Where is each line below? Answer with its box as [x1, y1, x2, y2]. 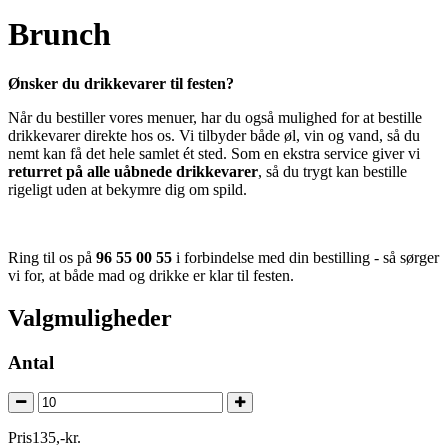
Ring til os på [8, 248, 96, 266]
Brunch [8, 16, 111, 53]
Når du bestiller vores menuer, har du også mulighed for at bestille [8, 108, 422, 126]
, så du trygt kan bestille [258, 162, 407, 180]
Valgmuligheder [8, 304, 172, 331]
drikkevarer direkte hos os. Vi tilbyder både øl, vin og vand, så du [8, 126, 420, 144]
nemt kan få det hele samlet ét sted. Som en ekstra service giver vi [8, 144, 420, 162]
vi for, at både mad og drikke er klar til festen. [8, 266, 294, 284]
